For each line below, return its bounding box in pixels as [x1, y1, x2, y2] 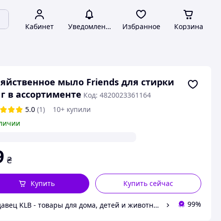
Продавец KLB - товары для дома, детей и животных [153, 200, 159, 210]
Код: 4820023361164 [83, 90, 151, 100]
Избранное [122, 22, 160, 31]
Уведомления [68, 22, 114, 31]
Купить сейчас [123, 179, 174, 188]
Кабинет [25, 22, 54, 31]
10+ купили [52, 105, 91, 114]
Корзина [174, 22, 203, 31]
